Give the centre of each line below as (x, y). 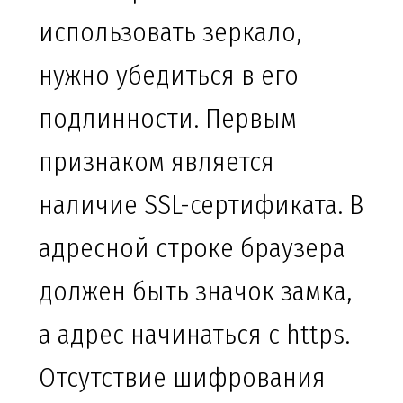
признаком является (157, 162)
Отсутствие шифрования (182, 378)
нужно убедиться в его (169, 76)
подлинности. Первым (168, 119)
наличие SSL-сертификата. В (201, 206)
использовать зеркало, (170, 33)
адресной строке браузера (192, 249)
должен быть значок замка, (195, 292)
